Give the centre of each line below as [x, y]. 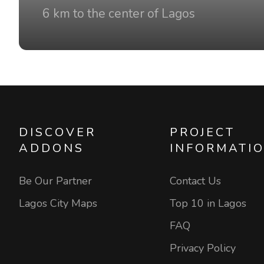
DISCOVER [57, 132]
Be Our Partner [55, 181]
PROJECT [202, 132]
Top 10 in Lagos [208, 203]
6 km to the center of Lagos [119, 14]
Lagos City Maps [58, 203]
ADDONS [52, 148]
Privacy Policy [202, 248]
